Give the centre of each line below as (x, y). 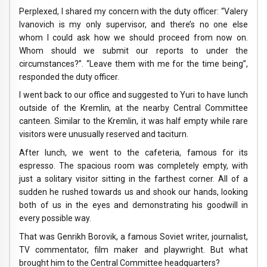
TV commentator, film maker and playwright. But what (133, 249)
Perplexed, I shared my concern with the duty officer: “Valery (133, 11)
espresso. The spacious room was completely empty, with (133, 166)
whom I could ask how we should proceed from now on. (133, 37)
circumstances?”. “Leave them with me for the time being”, (133, 63)
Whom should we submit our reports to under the (133, 50)
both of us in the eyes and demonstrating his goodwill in (133, 205)
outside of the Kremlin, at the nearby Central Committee (133, 108)
